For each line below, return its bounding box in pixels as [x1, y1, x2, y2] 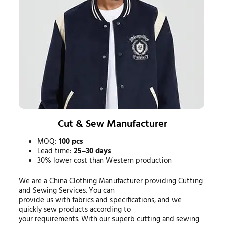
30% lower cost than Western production [37, 154, 172, 167]
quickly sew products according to [18, 204, 131, 216]
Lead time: [37, 145, 74, 157]
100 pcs [59, 135, 84, 148]
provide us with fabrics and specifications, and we [18, 194, 182, 206]
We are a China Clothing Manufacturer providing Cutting [18, 175, 203, 187]
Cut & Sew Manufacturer [57, 116, 167, 132]
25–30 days [74, 145, 112, 157]
